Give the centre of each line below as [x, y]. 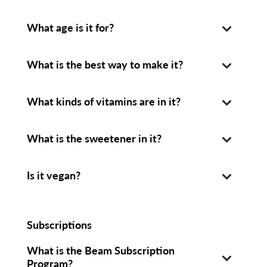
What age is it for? [70, 27]
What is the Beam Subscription [100, 250]
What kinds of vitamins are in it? [103, 101]
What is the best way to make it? [105, 64]
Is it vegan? [53, 175]
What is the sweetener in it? [94, 138]
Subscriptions [59, 224]
